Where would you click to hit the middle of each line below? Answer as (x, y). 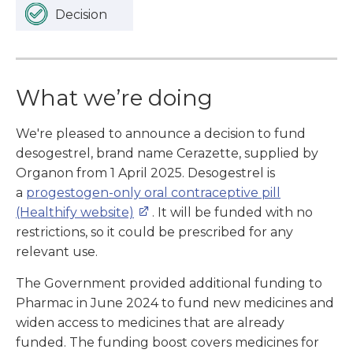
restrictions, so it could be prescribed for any (154, 232)
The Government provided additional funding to (169, 284)
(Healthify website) (75, 213)
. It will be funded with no (232, 213)
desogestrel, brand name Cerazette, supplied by (167, 154)
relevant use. (57, 252)
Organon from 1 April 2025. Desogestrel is (145, 173)
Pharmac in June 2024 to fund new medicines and (175, 303)
